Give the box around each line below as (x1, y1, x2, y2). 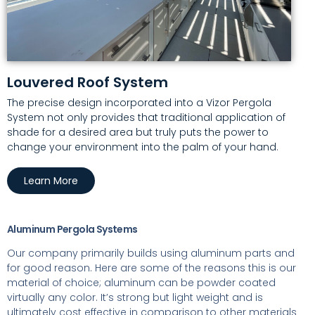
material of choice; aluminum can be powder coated (7, 276, 276, 290)
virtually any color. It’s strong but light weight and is (7, 290, 263, 304)
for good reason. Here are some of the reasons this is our (7, 261, 296, 275)
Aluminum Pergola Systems (7, 222, 138, 236)
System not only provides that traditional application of (7, 110, 285, 124)
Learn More (24, 174, 78, 188)
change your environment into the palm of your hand (7, 140, 276, 154)
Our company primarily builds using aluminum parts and (7, 246, 295, 260)
